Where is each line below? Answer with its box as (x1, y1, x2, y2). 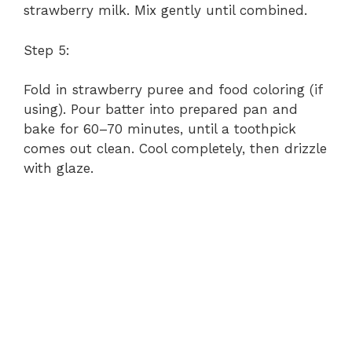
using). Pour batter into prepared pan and (24, 101, 298, 118)
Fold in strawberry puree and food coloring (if (24, 82, 322, 98)
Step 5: (24, 42, 70, 58)
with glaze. (24, 160, 93, 177)
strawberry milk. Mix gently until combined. (24, 2, 307, 19)
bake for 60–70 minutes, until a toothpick (24, 121, 296, 137)
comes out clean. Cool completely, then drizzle (24, 141, 327, 157)
